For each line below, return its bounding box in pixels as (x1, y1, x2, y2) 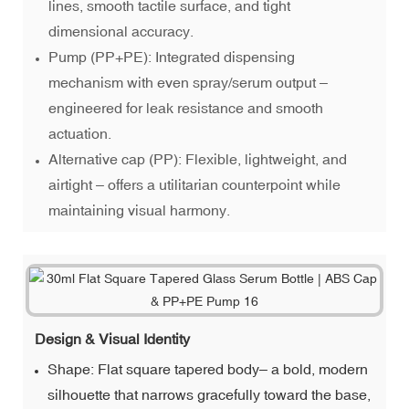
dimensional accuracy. (48, 22, 194, 39)
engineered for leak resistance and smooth (48, 99, 324, 116)
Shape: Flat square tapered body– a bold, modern (47, 360, 369, 377)
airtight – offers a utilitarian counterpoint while (48, 175, 341, 193)
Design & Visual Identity (35, 330, 190, 347)
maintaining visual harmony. (48, 201, 231, 218)
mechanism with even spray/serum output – (48, 73, 329, 90)
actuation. (48, 124, 112, 142)
